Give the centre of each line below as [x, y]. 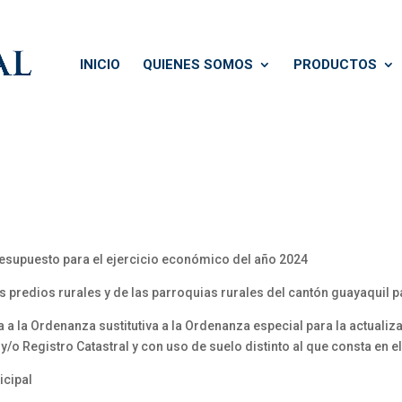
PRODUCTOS [335, 65]
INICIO [100, 65]
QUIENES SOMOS [198, 65]
